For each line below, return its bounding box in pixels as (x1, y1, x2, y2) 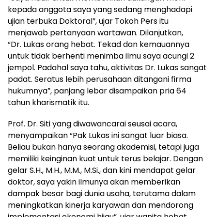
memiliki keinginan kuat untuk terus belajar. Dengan (8, 153, 203, 164)
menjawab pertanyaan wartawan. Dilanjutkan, (8, 27, 183, 38)
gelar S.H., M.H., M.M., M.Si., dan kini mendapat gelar (8, 164, 196, 176)
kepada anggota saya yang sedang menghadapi (8, 3, 192, 15)
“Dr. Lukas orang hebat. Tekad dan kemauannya (8, 38, 189, 50)
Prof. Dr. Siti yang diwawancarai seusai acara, (8, 118, 177, 129)
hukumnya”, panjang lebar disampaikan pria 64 (8, 85, 186, 96)
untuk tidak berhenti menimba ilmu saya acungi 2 (8, 50, 194, 62)
